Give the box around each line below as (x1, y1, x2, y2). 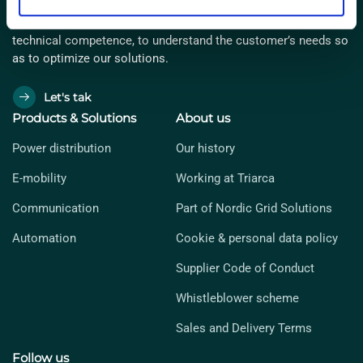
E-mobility (12, 171, 66, 186)
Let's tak (44, 90, 91, 105)
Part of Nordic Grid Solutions (175, 201, 332, 216)
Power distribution (12, 141, 111, 156)
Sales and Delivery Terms (175, 321, 312, 335)
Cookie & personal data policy (175, 231, 338, 246)
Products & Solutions (12, 110, 136, 126)
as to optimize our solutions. (12, 51, 169, 66)
